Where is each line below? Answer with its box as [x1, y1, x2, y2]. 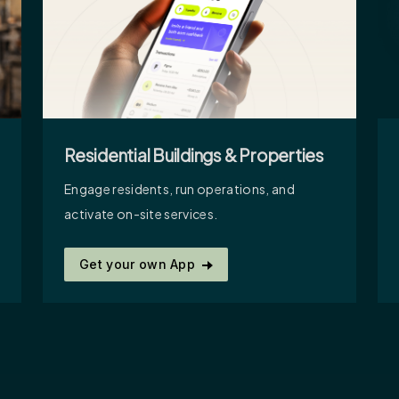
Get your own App [79, 256, 196, 272]
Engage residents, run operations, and [64, 180, 295, 197]
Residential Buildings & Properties [64, 143, 324, 166]
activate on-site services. [64, 205, 218, 222]
